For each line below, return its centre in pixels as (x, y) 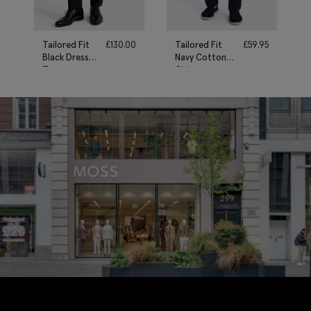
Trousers (60, 69)
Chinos (189, 69)
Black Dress (66, 57)
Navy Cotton (201, 57)
